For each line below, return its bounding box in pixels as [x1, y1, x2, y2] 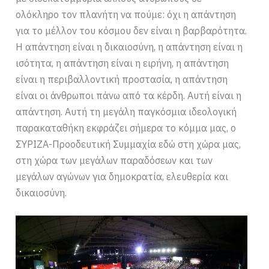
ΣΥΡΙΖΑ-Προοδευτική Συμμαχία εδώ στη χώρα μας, [16, 138, 241, 151]
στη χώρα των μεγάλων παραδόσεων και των [16, 154, 213, 167]
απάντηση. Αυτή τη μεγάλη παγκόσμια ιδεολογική [16, 106, 237, 118]
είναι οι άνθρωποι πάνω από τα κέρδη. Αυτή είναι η [16, 89, 242, 102]
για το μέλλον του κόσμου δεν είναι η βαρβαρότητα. [16, 25, 247, 37]
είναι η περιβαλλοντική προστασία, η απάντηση [16, 73, 228, 86]
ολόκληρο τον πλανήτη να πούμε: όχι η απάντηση [16, 8, 237, 21]
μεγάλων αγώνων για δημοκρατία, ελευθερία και [16, 171, 229, 183]
